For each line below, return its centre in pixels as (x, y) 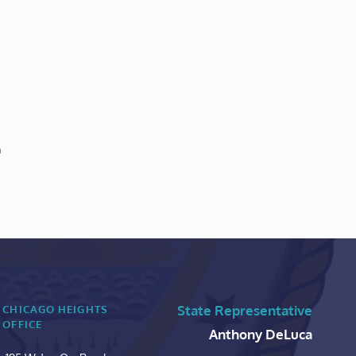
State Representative (244, 311)
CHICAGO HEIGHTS (55, 310)
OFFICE (22, 325)
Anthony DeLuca (260, 335)
